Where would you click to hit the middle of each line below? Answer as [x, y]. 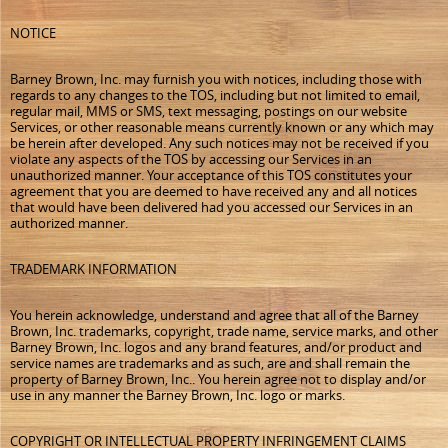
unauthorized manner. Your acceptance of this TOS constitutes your [211, 175]
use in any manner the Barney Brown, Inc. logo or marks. [177, 395]
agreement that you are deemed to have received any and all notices [213, 191]
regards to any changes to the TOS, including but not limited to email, [215, 95]
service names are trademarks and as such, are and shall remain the [210, 363]
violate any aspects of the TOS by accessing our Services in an [191, 159]
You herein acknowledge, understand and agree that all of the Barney [214, 315]
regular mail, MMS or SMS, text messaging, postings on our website [208, 111]
